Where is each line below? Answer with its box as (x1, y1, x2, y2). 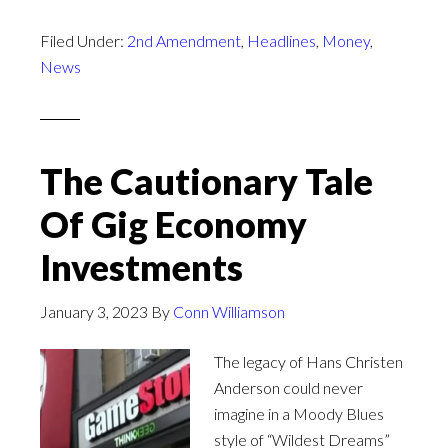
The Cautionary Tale (40, 159, 373, 203)
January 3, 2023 (40, 302, 148, 321)
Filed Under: (40, 31, 127, 50)
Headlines (247, 31, 316, 50)
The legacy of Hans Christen (214, 352, 403, 371)
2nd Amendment (127, 31, 241, 50)
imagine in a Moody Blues (214, 404, 384, 423)
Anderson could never (214, 378, 363, 397)
